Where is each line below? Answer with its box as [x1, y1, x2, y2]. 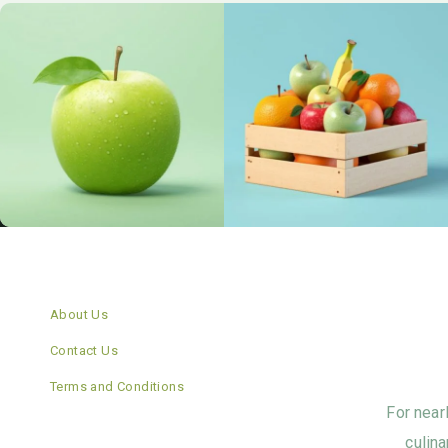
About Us [50, 307, 109, 323]
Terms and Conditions [50, 379, 184, 395]
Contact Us [50, 343, 118, 359]
